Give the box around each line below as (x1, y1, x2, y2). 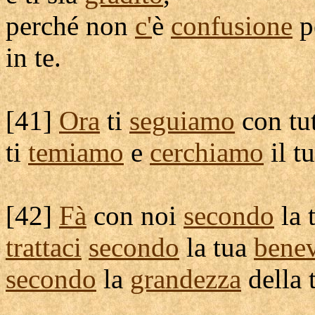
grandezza (130, 264, 241, 294)
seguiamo (129, 105, 235, 136)
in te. (6, 42, 61, 72)
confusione (171, 11, 292, 41)
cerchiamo (150, 137, 264, 167)
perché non (6, 11, 135, 41)
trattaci (6, 232, 82, 262)
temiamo (28, 137, 124, 167)
